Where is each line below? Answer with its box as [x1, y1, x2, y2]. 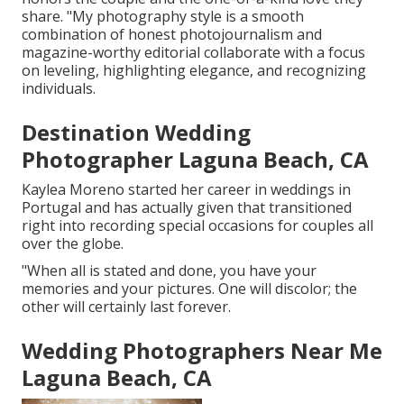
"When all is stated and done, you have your [22, 261, 317, 281]
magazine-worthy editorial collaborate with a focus [22, 42, 365, 63]
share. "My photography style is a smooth [22, 6, 304, 27]
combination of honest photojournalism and [22, 24, 322, 45]
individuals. [22, 78, 96, 99]
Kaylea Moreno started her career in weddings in [22, 179, 351, 200]
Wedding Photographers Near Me [22, 335, 382, 366]
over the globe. [22, 234, 124, 254]
